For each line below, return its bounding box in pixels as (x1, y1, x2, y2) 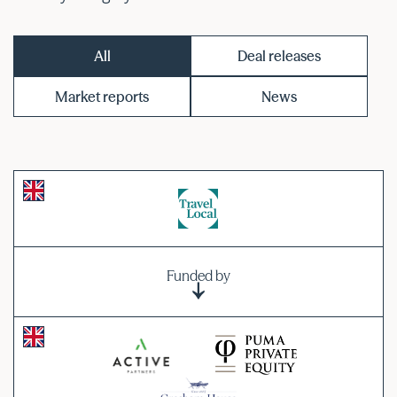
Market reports (55, 87, 149, 105)
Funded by (166, 266, 230, 284)
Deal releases (237, 46, 321, 65)
